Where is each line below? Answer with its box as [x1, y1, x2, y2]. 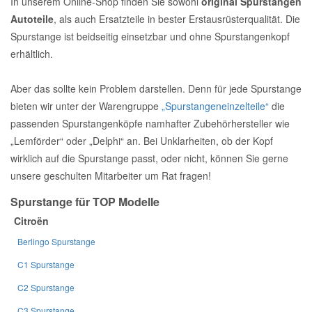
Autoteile [10, 11, 54, 26]
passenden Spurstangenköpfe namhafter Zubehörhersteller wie [10, 116, 290, 130]
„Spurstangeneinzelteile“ [162, 98, 269, 113]
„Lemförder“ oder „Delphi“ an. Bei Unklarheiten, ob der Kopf [10, 133, 273, 148]
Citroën [14, 213, 49, 228]
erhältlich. [10, 46, 53, 61]
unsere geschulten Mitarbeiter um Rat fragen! [10, 168, 211, 182]
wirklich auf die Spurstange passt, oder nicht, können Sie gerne [10, 150, 288, 165]
